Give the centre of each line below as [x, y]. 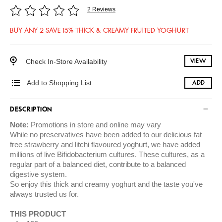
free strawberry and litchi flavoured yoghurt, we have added [105, 145]
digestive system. [38, 174]
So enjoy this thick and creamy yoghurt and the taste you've [106, 184]
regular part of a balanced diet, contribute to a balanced [98, 165]
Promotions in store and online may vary [95, 125]
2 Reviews [101, 9]
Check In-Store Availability [66, 61]
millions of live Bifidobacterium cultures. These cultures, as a [107, 155]
